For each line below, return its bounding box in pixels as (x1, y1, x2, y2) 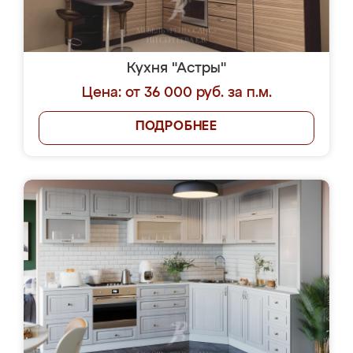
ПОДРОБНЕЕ (135, 121, 218, 133)
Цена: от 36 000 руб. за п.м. (81, 86, 272, 100)
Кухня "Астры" (127, 61, 226, 76)
